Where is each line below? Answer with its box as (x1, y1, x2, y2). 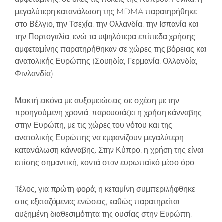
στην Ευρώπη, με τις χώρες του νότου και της (15, 120, 172, 130)
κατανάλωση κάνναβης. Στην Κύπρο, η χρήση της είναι (15, 145, 204, 155)
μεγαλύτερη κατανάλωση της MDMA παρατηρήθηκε (15, 7, 197, 17)
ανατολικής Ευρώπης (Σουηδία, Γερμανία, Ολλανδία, (15, 56, 197, 66)
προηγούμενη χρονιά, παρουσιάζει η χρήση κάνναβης (15, 108, 202, 118)
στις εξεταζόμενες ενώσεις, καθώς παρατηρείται (15, 196, 180, 206)
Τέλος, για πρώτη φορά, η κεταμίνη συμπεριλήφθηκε (15, 184, 195, 194)
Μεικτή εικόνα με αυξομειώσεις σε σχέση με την (15, 96, 179, 106)
